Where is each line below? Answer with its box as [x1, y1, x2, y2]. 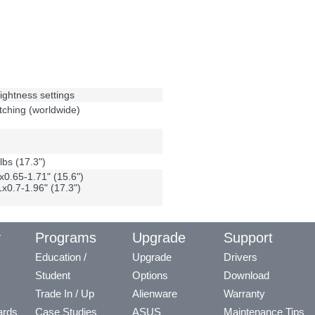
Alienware [132, 288, 177, 300]
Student [35, 269, 70, 282]
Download [224, 269, 269, 282]
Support [224, 230, 273, 246]
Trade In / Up [35, 288, 94, 300]
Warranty [224, 288, 265, 300]
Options [132, 269, 168, 282]
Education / [35, 251, 86, 264]
